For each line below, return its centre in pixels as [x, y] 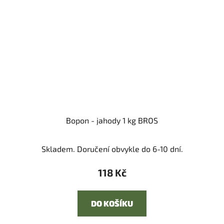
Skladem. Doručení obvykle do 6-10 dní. [112, 149]
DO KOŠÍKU [112, 203]
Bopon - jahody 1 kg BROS [112, 120]
